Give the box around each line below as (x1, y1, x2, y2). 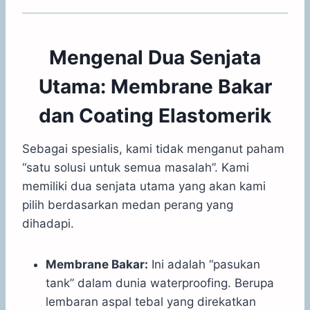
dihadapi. (22, 216, 74, 230)
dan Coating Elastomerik (39, 103, 271, 127)
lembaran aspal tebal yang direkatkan (46, 294, 256, 309)
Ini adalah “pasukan (148, 257, 260, 271)
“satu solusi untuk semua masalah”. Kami (22, 160, 249, 174)
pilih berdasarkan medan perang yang (22, 197, 233, 212)
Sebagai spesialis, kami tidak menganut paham (22, 141, 284, 156)
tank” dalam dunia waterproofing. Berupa (46, 275, 274, 290)
